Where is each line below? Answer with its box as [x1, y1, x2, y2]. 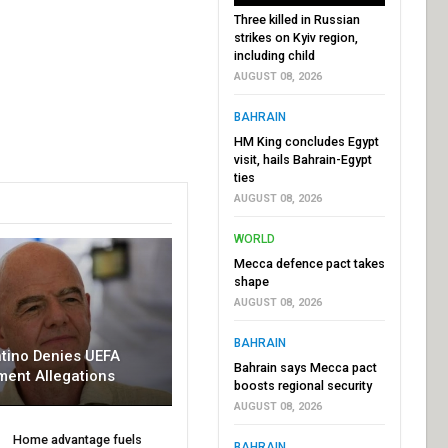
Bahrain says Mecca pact [233, 359, 377, 375]
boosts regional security [233, 377, 372, 393]
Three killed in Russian [233, 11, 360, 27]
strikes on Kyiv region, [233, 29, 358, 45]
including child [233, 47, 315, 63]
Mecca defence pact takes [233, 255, 385, 271]
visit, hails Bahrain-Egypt [233, 151, 372, 167]
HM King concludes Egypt [233, 133, 379, 149]
